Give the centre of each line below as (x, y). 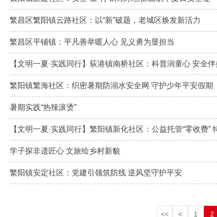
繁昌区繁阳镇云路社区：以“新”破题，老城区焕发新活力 (105, 20)
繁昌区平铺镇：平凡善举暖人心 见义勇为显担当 (92, 42)
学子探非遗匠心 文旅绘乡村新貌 (65, 151)
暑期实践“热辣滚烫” (43, 107)
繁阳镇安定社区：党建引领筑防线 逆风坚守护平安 (96, 172)
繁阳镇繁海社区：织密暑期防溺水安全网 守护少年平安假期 (111, 85)
